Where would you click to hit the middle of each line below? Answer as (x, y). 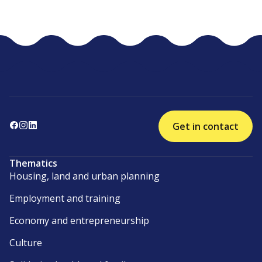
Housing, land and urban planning (85, 176)
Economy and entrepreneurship (79, 221)
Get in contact (206, 127)
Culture (26, 243)
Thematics (33, 163)
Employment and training (65, 199)
